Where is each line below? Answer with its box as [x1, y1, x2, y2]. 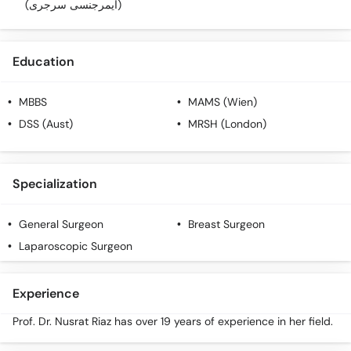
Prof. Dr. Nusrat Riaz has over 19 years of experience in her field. [13, 315, 333, 328]
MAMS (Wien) [188, 96, 257, 109]
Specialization [13, 175, 97, 192]
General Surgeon [19, 218, 103, 231]
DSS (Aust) [19, 118, 73, 131]
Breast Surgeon [188, 218, 265, 231]
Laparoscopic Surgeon [19, 240, 132, 253]
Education [13, 53, 74, 70]
